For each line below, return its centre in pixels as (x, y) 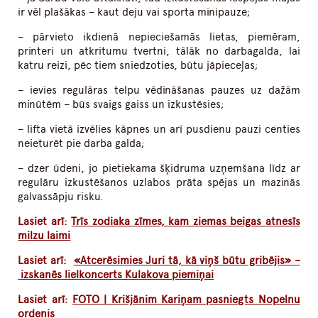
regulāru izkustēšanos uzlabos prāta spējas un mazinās (159, 183)
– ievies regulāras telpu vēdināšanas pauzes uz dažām (159, 91)
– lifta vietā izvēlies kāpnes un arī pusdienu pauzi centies (159, 130)
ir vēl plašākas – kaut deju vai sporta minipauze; (135, 12)
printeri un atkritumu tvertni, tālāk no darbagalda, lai (159, 51)
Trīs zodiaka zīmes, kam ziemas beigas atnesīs (186, 222)
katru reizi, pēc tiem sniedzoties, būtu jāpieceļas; (138, 66)
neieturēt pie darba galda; (82, 144)
